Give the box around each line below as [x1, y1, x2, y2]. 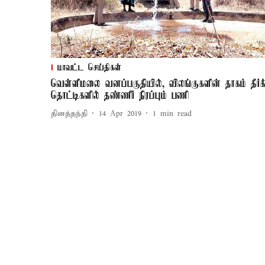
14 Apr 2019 [99, 108, 141, 119]
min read [160, 108, 192, 119]
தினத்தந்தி [51, 108, 88, 119]
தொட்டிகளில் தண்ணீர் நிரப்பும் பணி [51, 90, 189, 102]
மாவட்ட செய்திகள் [57, 63, 121, 74]
